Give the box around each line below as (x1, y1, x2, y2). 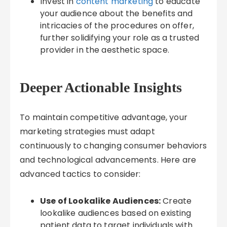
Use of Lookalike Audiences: (40, 195, 161, 207)
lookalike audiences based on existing (40, 207, 192, 219)
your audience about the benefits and (40, 8, 193, 19)
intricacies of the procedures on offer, (40, 20, 194, 31)
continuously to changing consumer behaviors (20, 140, 207, 152)
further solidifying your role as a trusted (40, 32, 200, 44)
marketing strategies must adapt (20, 126, 155, 137)
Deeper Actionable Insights (20, 80, 182, 95)
